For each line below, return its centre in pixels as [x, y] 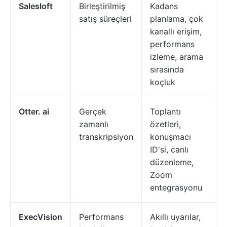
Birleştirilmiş [102, 6]
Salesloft [36, 6]
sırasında [167, 69]
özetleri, [165, 124]
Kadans [164, 6]
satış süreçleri [105, 19]
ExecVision [41, 217]
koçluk [163, 82]
